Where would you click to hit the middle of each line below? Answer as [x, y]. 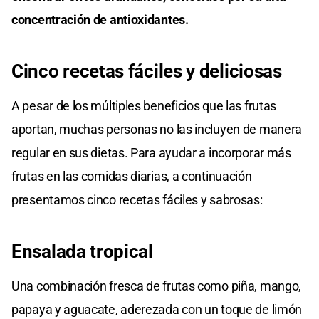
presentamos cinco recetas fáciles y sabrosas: [137, 199]
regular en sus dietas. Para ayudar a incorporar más [151, 152]
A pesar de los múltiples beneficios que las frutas [144, 105]
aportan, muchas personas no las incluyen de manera [157, 129]
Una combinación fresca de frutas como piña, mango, [157, 286]
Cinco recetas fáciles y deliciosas [147, 71]
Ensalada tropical [82, 251]
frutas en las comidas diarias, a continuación [132, 176]
